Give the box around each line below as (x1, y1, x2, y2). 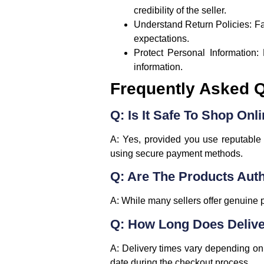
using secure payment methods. (110, 148, 243, 159)
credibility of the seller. (134, 5, 226, 15)
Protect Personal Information (134, 47, 256, 58)
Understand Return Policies (134, 19, 250, 29)
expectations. (134, 33, 189, 44)
